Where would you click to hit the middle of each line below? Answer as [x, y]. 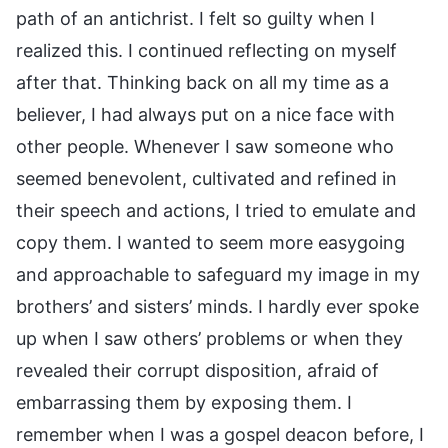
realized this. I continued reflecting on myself [206, 50]
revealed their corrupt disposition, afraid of [197, 370]
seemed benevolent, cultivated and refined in [206, 178]
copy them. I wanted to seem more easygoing [210, 242]
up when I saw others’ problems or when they [209, 338]
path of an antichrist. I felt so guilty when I [195, 18]
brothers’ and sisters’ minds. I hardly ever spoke [217, 306]
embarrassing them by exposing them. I [184, 402]
